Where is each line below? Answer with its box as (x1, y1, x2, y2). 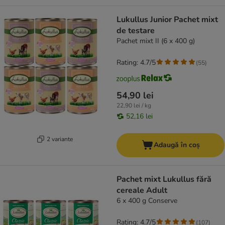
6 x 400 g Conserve (117, 196, 177, 206)
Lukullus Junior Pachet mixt (117, 14, 218, 26)
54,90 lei (117, 89, 154, 102)
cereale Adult (117, 185, 167, 196)
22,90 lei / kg (117, 101, 151, 110)
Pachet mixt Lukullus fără (117, 174, 211, 185)
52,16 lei (126, 111, 153, 122)
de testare (117, 25, 155, 37)
